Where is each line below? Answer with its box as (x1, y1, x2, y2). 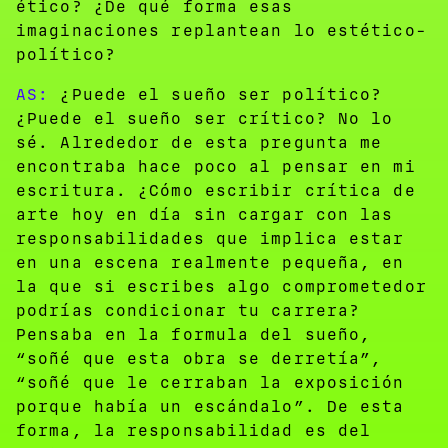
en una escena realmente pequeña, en (16, 252, 405, 272)
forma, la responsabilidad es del (16, 420, 372, 440)
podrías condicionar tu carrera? (16, 300, 361, 320)
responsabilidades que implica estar (16, 228, 405, 248)
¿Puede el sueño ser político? (49, 84, 383, 104)
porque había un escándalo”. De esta (16, 396, 405, 416)
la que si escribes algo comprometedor (16, 276, 427, 296)
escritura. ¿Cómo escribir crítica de (16, 180, 416, 200)
